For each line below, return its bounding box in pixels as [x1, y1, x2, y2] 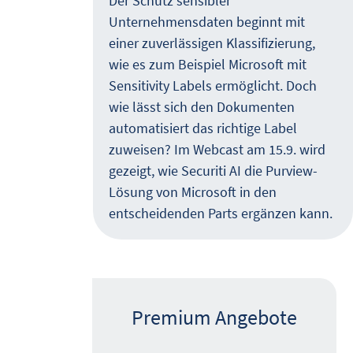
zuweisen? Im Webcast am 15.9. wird [109, 140, 325, 159]
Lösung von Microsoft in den [109, 183, 277, 202]
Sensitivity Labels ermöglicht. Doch [109, 76, 317, 95]
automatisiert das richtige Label [109, 119, 297, 138]
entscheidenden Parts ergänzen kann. [109, 204, 333, 223]
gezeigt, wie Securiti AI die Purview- [109, 162, 318, 180]
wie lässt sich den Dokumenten [109, 98, 295, 117]
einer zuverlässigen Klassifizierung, [109, 34, 315, 53]
